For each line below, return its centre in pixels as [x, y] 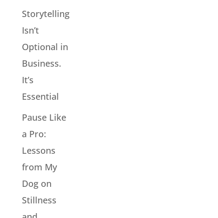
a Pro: [34, 134]
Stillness [39, 200]
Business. [41, 63]
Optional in [45, 46]
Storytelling [45, 13]
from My [39, 167]
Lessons [38, 150]
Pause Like [44, 117]
